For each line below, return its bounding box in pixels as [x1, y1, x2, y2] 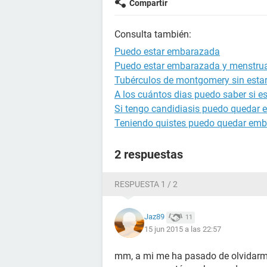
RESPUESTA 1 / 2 [114, 179, 178, 189]
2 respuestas [114, 147, 183, 162]
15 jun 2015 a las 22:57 [144, 224, 221, 234]
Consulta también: [114, 29, 191, 40]
